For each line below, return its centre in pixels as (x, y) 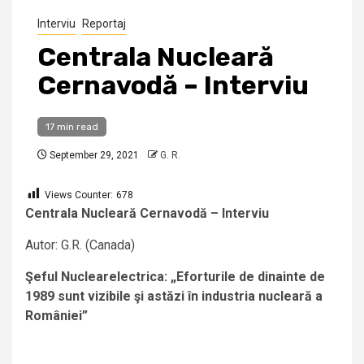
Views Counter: (79, 195)
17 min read (72, 127)
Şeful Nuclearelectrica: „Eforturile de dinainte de (175, 277)
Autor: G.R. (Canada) (80, 245)
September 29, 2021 (93, 156)
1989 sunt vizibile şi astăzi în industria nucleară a (174, 297)
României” (56, 316)
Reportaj (104, 24)
